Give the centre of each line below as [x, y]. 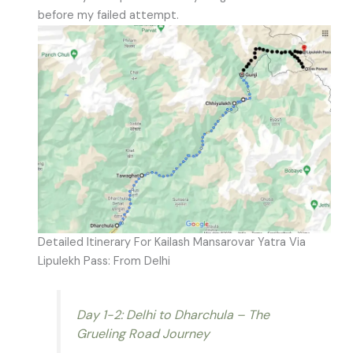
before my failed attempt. [108, 16]
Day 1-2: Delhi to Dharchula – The [173, 314]
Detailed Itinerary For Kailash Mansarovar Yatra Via [171, 242]
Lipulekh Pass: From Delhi [104, 261]
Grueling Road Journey [143, 333]
